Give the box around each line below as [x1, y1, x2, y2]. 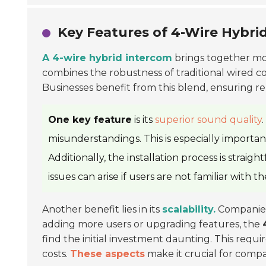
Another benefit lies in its [42, 203, 162, 215]
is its [132, 113, 155, 125]
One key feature [48, 113, 132, 125]
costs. [42, 248, 70, 259]
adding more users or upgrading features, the [42, 218, 262, 230]
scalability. [162, 203, 216, 215]
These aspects [70, 248, 145, 259]
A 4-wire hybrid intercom [42, 52, 172, 64]
